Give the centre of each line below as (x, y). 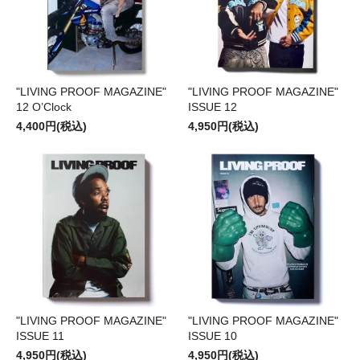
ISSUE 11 (40, 336)
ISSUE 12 (213, 107)
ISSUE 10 (213, 336)
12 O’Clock (44, 107)
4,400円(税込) (51, 127)
